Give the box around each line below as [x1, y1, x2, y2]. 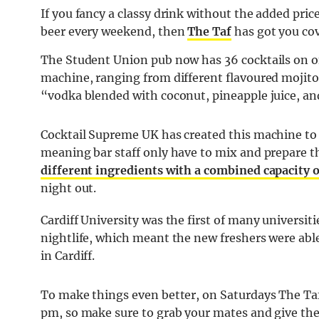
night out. [41, 181, 97, 196]
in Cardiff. [41, 249, 95, 263]
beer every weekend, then [41, 24, 188, 39]
